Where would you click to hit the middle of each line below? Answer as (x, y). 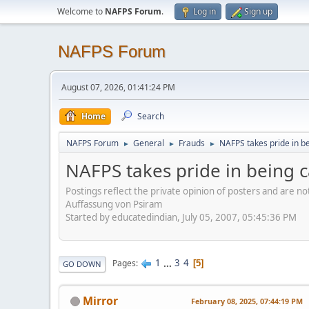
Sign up (258, 11)
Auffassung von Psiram (114, 204)
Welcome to (81, 11)
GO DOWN (82, 263)
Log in (205, 11)
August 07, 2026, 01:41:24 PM (118, 87)
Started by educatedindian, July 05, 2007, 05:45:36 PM (181, 217)
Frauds (192, 143)
